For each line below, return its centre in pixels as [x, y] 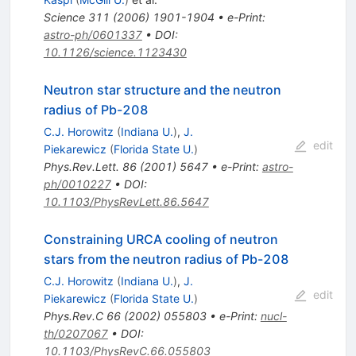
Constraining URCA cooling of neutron [161, 240]
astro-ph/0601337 [93, 35]
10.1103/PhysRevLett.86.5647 [126, 202]
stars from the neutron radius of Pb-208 [166, 259]
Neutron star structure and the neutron [162, 90]
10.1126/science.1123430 [115, 52]
